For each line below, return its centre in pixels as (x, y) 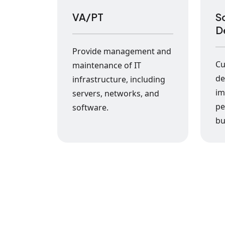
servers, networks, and (116, 93)
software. (90, 107)
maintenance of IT (107, 65)
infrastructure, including (119, 79)
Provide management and (122, 51)
